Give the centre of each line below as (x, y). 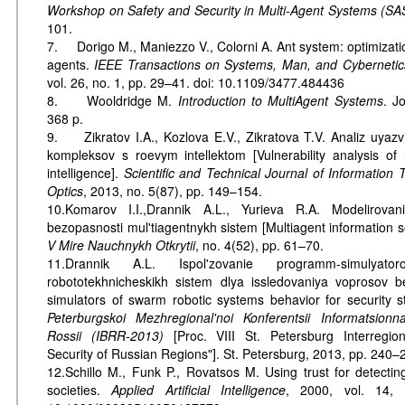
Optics (65, 190)
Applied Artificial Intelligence (199, 389)
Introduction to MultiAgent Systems (280, 100)
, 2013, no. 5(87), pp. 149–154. (173, 190)
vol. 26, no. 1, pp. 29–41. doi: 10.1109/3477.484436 (196, 82)
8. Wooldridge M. (113, 100)
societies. (80, 389)
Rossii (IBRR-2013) (105, 335)
